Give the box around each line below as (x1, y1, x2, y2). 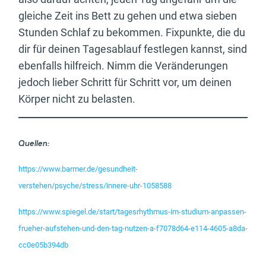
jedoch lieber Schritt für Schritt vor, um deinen (18, 75, 232, 88)
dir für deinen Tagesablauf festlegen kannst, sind (18, 42, 247, 55)
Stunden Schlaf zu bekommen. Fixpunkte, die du (18, 26, 245, 39)
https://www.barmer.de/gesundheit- (18, 164, 138, 173)
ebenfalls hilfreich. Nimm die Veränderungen (18, 59, 228, 72)
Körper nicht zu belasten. (18, 92, 135, 105)
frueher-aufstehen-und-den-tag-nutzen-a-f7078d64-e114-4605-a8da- (18, 223, 248, 233)
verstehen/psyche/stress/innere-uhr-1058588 (18, 180, 172, 190)
